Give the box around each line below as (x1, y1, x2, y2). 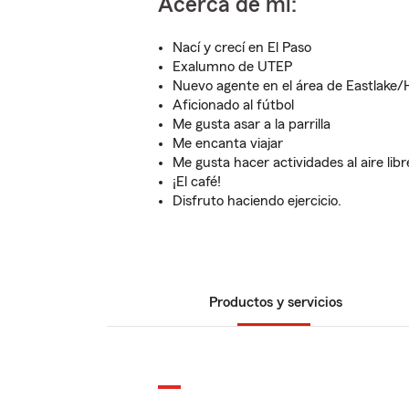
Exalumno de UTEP (173, 59, 292, 74)
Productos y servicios (209, 295, 342, 309)
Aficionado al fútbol (173, 98, 294, 112)
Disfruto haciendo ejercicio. (173, 194, 341, 208)
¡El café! (173, 174, 221, 189)
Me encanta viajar (173, 136, 283, 151)
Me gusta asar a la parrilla (173, 117, 330, 131)
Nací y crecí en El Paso (173, 40, 311, 55)
